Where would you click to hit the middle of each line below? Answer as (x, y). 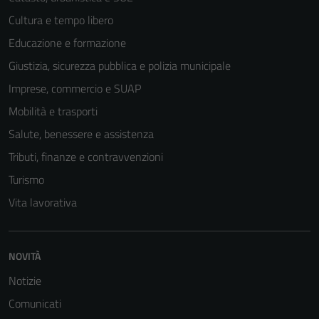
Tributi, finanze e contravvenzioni (86, 157)
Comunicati (35, 303)
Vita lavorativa (43, 202)
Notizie (25, 281)
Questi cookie (210, 229)
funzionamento (213, 281)
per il (192, 263)
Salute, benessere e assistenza (81, 134)
